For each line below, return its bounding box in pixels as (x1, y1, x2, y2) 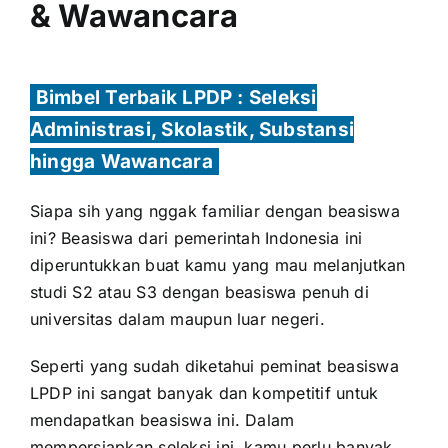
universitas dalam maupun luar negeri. (29, 309, 325, 330)
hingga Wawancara (29, 150, 213, 174)
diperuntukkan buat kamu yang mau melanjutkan (29, 255, 406, 276)
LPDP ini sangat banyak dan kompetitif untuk (29, 383, 379, 404)
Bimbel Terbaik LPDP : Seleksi (35, 86, 317, 110)
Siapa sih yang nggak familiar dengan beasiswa (29, 201, 400, 222)
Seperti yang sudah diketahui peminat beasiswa (29, 356, 399, 377)
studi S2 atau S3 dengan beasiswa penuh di (29, 282, 369, 303)
